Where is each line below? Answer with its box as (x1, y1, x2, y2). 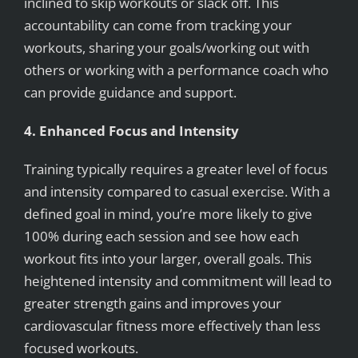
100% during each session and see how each (23, 227, 299, 246)
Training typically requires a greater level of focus (23, 160, 328, 179)
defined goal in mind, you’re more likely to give (23, 205, 312, 224)
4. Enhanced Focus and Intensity (23, 121, 239, 141)
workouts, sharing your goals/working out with (23, 38, 309, 58)
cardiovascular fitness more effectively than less (23, 316, 320, 336)
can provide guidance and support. (23, 83, 237, 102)
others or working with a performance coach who (23, 61, 328, 80)
